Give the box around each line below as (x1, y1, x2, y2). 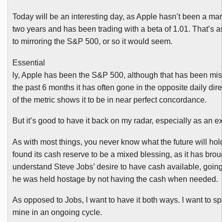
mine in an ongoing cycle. (12, 208, 102, 217)
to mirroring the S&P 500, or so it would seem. (12, 37, 172, 46)
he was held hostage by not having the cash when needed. (12, 174, 218, 183)
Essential (12, 58, 45, 67)
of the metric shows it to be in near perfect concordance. (12, 95, 207, 104)
